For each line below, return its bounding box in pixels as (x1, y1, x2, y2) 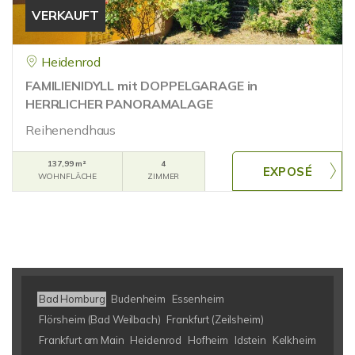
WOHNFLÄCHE (37, 171, 97, 181)
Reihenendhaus (25, 122, 116, 138)
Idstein (234, 334, 266, 346)
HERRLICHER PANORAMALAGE (25, 96, 213, 112)
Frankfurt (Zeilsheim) (166, 313, 264, 326)
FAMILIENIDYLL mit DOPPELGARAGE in (25, 78, 258, 94)
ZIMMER (147, 171, 180, 181)
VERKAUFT (32, 7, 99, 23)
